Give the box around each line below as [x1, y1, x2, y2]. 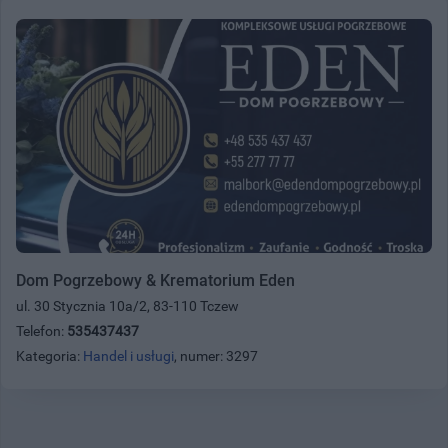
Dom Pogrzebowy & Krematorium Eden [16, 270, 295, 290]
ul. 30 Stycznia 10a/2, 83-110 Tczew [16, 297, 239, 314]
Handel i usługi [83, 347, 174, 364]
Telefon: [16, 322, 67, 339]
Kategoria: [16, 347, 83, 364]
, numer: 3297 [174, 347, 258, 364]
